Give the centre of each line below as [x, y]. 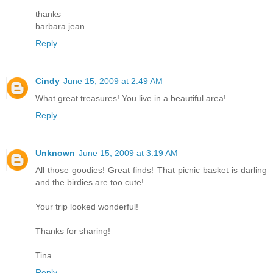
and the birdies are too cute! [90, 182]
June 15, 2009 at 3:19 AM [128, 153]
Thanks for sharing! [73, 231]
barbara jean [60, 26]
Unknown [55, 153]
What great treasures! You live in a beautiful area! [131, 98]
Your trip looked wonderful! [87, 206]
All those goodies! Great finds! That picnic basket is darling [151, 170]
